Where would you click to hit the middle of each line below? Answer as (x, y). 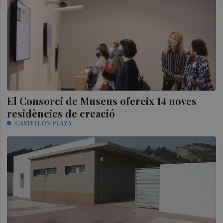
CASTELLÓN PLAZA (44, 123)
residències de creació (61, 113)
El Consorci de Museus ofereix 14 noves (102, 101)
